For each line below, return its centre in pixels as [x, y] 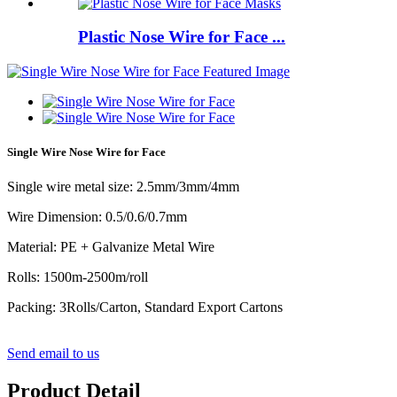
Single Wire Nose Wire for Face [86, 152]
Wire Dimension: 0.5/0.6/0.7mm [97, 217]
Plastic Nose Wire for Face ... [182, 37]
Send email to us [53, 354]
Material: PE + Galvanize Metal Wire [111, 247]
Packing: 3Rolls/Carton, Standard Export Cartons [145, 307]
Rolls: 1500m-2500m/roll [78, 277]
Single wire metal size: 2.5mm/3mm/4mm [123, 187]
